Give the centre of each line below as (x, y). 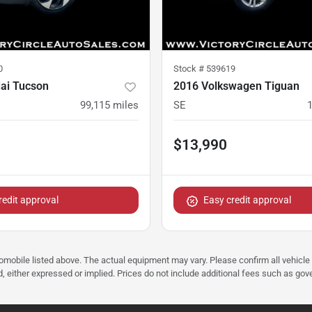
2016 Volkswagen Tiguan (236, 86)
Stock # (190, 69)
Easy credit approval (247, 200)
